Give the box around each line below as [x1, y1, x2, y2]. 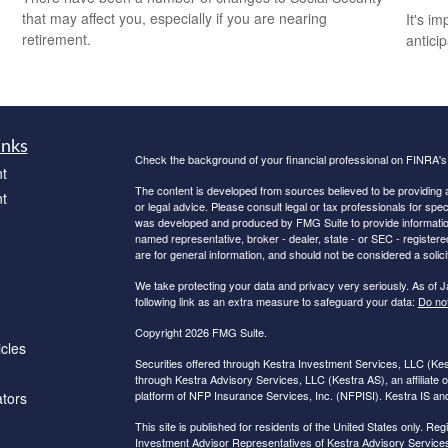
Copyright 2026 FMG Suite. [134, 323, 267, 340]
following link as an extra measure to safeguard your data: [134, 292, 418, 309]
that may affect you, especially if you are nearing [22, 8, 328, 29]
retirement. [22, 29, 92, 50]
